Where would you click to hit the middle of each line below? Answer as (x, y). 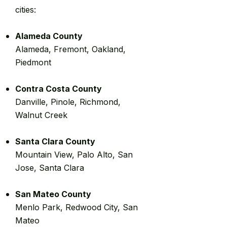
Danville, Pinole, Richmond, (68, 102)
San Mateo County (53, 194)
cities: (26, 10)
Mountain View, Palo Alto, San (74, 155)
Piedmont (33, 62)
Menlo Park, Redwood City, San (77, 207)
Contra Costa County (59, 89)
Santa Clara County (55, 141)
